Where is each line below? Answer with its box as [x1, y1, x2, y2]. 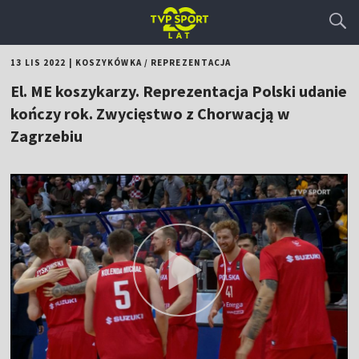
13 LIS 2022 [10, 57, 67, 68]
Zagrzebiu [10, 126, 83, 146]
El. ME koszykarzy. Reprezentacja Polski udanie [10, 81, 348, 101]
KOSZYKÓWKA [75, 57, 142, 68]
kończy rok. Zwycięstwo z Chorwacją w [10, 103, 291, 123]
